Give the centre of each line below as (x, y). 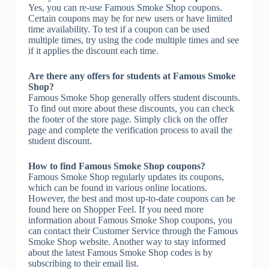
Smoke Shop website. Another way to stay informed (127, 241)
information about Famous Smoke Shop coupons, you (130, 220)
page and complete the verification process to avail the (130, 130)
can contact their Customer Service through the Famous (133, 231)
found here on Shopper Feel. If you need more (116, 209)
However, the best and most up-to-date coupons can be (131, 198)
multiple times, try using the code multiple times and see (133, 40)
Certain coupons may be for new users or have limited (130, 18)
